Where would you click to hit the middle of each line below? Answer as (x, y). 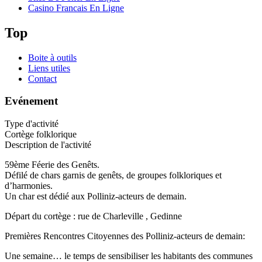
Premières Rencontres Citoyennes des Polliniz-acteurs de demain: (125, 236)
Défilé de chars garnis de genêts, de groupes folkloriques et (113, 175)
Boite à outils (52, 57)
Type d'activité (32, 124)
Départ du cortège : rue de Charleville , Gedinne (93, 216)
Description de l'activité (48, 145)
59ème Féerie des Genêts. (52, 165)
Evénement (31, 101)
